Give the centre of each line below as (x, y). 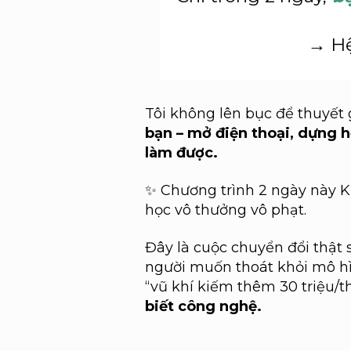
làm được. (181, 153)
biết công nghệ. (203, 306)
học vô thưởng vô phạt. (225, 210)
